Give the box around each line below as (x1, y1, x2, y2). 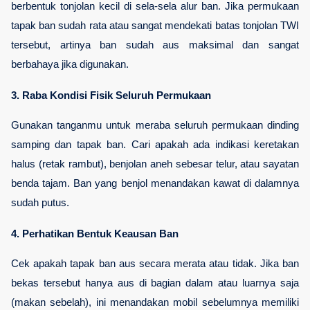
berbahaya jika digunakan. (11, 58, 129, 70)
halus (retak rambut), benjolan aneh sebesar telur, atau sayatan (11, 158, 299, 170)
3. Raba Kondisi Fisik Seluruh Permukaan (11, 89, 211, 101)
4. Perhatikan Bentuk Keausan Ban (11, 228, 179, 239)
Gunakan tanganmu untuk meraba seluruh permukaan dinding (11, 119, 299, 131)
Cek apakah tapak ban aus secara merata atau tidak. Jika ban (11, 257, 299, 269)
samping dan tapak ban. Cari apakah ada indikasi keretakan (11, 138, 299, 150)
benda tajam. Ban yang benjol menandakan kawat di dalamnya (11, 177, 299, 189)
